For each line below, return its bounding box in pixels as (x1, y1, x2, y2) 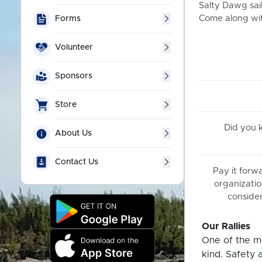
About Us (55, 129, 92, 137)
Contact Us (55, 158, 98, 166)
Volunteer (55, 43, 93, 51)
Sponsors (55, 72, 92, 80)
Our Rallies (202, 222, 251, 231)
